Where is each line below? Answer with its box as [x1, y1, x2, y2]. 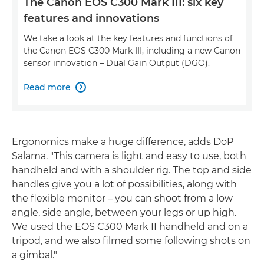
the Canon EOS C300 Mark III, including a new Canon [24, 45, 240, 56]
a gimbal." [12, 249, 57, 260]
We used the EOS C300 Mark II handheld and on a [12, 220, 248, 232]
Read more [24, 81, 71, 93]
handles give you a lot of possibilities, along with [12, 178, 237, 190]
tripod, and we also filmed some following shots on [12, 235, 250, 246]
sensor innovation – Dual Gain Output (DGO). [24, 57, 210, 68]
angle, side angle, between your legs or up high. [12, 206, 236, 218]
